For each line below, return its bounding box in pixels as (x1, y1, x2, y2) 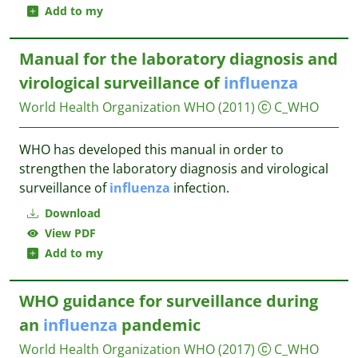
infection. (170, 179, 229, 197)
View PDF (38, 225, 96, 241)
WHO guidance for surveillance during (19, 290, 318, 312)
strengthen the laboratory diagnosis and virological (19, 160, 328, 177)
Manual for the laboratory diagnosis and (19, 48, 338, 70)
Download (42, 205, 101, 221)
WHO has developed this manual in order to (19, 141, 284, 158)
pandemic (117, 314, 201, 336)
